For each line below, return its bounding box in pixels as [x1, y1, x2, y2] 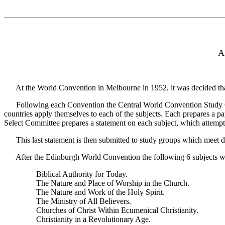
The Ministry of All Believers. [24, 197, 131, 205]
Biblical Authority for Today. [24, 170, 128, 178]
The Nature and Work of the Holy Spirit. [24, 188, 165, 196]
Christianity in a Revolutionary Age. [24, 215, 151, 223]
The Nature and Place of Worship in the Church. [24, 179, 189, 187]
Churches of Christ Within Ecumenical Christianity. [24, 206, 198, 214]
